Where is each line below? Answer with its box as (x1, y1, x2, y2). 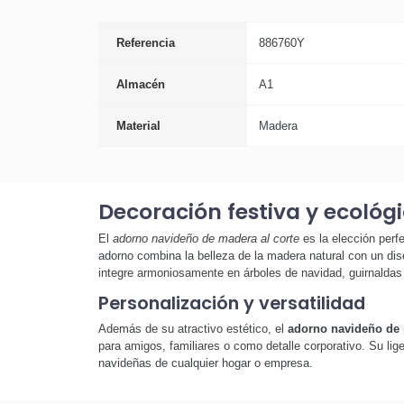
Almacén (116, 77, 165, 91)
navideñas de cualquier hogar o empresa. (97, 355, 313, 370)
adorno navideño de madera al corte (112, 232, 299, 246)
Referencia (116, 35, 175, 50)
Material (116, 118, 161, 133)
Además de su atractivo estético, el (97, 321, 288, 335)
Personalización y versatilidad (97, 291, 365, 317)
